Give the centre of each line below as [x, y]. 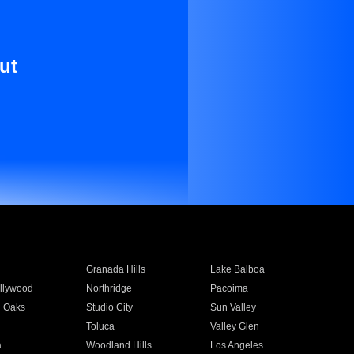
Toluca [100, 326]
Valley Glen [235, 326]
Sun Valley [233, 307]
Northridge [109, 288]
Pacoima [230, 288]
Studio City [109, 307]
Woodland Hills [119, 345]
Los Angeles [237, 345]
